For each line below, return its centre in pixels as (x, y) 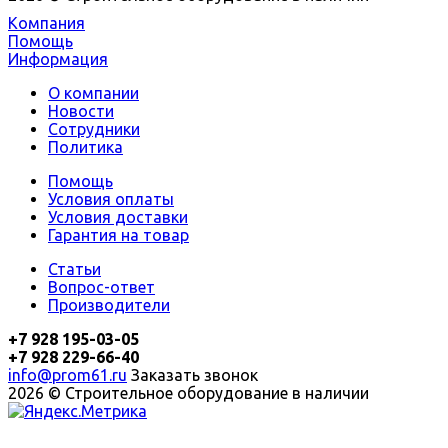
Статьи (74, 269)
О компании (93, 93)
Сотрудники (94, 129)
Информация (58, 59)
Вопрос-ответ (101, 287)
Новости (81, 111)
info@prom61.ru (67, 375)
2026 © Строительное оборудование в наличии (188, 393)
